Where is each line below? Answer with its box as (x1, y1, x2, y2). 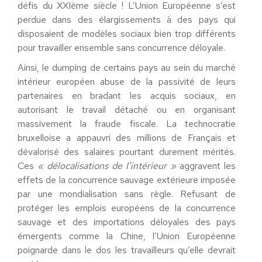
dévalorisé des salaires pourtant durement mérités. (18, 146, 236, 158)
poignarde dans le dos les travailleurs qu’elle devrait (18, 244, 236, 256)
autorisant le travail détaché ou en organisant (18, 104, 236, 116)
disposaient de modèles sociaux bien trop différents (18, 27, 236, 40)
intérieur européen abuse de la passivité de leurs (18, 75, 236, 88)
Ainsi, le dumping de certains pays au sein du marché (18, 61, 236, 74)
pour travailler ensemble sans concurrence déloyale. (18, 42, 225, 54)
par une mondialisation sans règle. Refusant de (18, 188, 236, 200)
